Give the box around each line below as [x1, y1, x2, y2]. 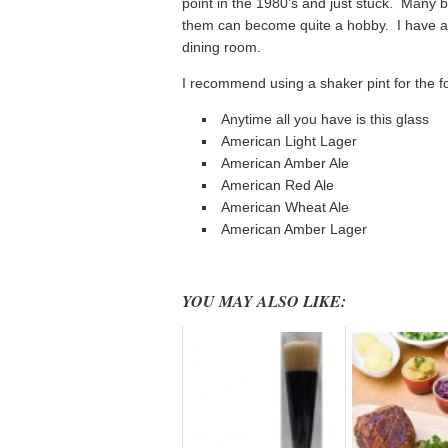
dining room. [182, 39, 261, 55]
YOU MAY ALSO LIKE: [182, 290, 346, 312]
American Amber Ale [221, 155, 349, 171]
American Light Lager [221, 133, 357, 149]
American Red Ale [221, 177, 334, 193]
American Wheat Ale [221, 199, 349, 215]
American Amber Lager [221, 221, 367, 237]
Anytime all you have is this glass [221, 111, 429, 127]
